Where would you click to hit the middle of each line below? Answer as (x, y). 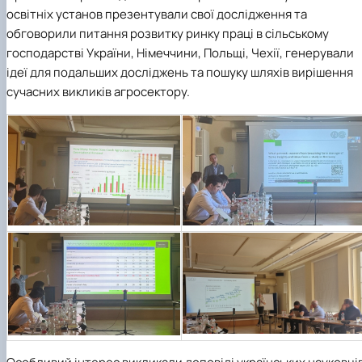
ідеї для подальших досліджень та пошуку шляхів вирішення (180, 73)
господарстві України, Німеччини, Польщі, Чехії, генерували (180, 53)
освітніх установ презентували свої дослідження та (157, 15)
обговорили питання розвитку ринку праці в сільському (168, 34)
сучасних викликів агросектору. (98, 92)
